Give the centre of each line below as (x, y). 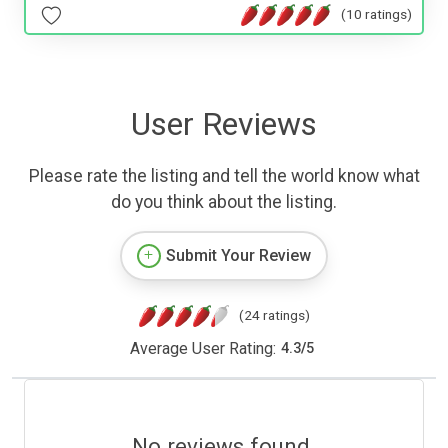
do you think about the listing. (224, 201)
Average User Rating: (202, 348)
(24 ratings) (274, 314)
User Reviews (224, 123)
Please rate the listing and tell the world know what (224, 175)
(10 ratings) (376, 14)
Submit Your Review (238, 255)
